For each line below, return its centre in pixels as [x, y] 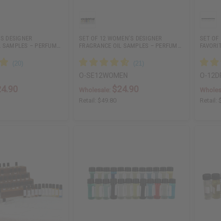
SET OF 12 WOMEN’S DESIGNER [121, 38]
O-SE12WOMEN [104, 76]
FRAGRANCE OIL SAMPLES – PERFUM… [130, 45]
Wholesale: [96, 90]
